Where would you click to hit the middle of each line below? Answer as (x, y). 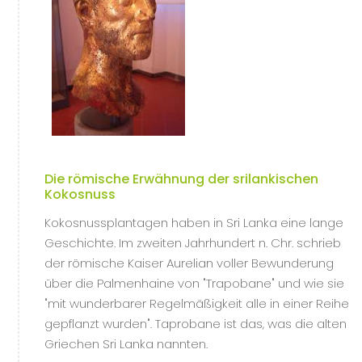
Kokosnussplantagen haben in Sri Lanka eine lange (194, 223)
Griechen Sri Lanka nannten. (126, 344)
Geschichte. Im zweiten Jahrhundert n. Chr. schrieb (193, 243)
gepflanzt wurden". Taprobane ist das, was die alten (196, 324)
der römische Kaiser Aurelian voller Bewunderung (189, 263)
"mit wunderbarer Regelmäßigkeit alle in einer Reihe (197, 303)
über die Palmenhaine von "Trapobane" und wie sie (194, 283)
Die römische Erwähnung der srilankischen (181, 179)
